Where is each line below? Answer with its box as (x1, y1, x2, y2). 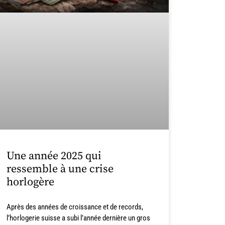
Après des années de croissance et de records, (6, 202, 143, 212)
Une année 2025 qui (6, 149, 101, 163)
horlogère (6, 175, 54, 189)
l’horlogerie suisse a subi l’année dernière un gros (6, 213, 150, 223)
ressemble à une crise (6, 162, 114, 176)
